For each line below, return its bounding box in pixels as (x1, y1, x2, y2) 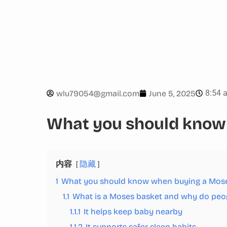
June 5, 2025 (149, 88, 196, 98)
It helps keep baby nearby (84, 207, 182, 216)
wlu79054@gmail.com (56, 88, 139, 98)
